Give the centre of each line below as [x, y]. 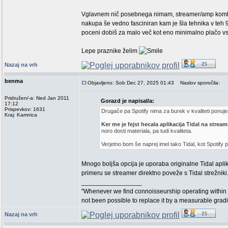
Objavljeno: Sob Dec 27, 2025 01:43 [131, 83]
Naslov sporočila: [198, 83]
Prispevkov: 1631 [25, 109]
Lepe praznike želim [110, 51]
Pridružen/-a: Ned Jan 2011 [37, 98]
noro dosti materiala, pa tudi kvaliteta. [147, 131]
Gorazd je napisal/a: [127, 101]
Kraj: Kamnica [21, 115]
